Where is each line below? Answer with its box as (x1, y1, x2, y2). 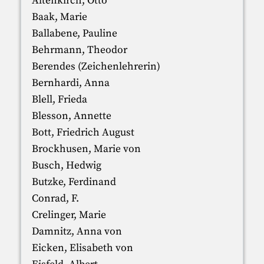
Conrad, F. (31, 192, 79, 205)
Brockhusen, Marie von (31, 142, 141, 156)
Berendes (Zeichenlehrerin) (31, 60, 160, 73)
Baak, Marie (31, 10, 87, 24)
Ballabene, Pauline (31, 27, 117, 40)
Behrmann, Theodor (31, 43, 127, 57)
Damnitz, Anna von (31, 225, 122, 238)
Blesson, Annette (31, 109, 111, 123)
